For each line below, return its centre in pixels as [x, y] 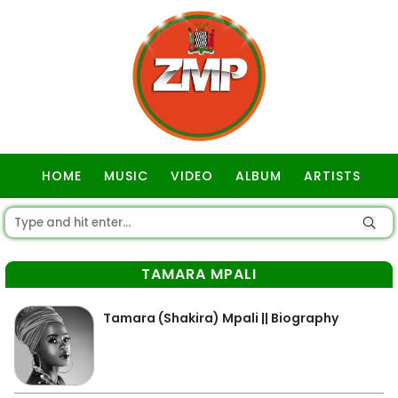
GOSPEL [201, 220]
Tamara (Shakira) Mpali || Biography [221, 318]
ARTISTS [332, 176]
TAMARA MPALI [199, 274]
